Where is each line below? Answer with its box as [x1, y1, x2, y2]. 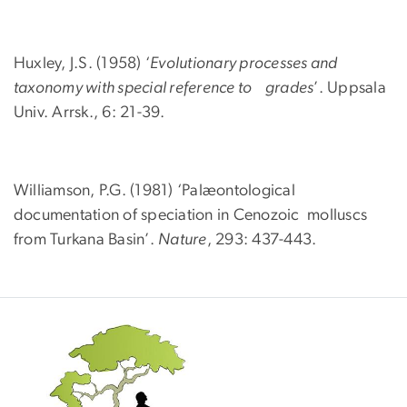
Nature [158, 232, 207, 249]
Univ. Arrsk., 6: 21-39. [14, 104, 165, 122]
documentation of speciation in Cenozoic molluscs [14, 207, 368, 224]
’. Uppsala [313, 80, 386, 97]
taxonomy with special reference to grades [14, 80, 314, 97]
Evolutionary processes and [150, 55, 338, 73]
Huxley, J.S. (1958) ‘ [14, 55, 151, 73]
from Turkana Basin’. [14, 232, 159, 249]
